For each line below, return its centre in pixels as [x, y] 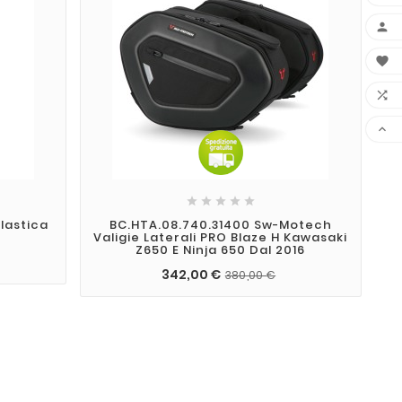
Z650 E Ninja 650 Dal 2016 [221, 249]
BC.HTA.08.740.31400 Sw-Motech [220, 224]
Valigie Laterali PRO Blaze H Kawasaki [221, 237]
